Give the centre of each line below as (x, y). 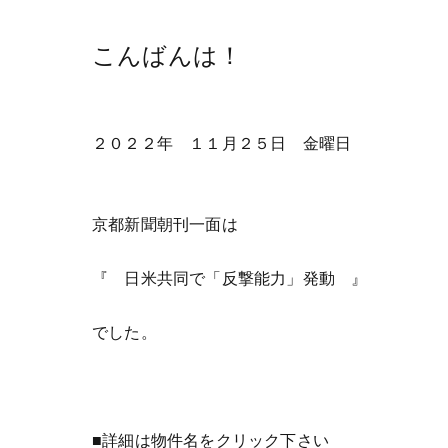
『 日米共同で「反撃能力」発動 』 (230, 278)
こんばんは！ (167, 54)
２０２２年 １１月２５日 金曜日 (222, 143)
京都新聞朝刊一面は (165, 224)
